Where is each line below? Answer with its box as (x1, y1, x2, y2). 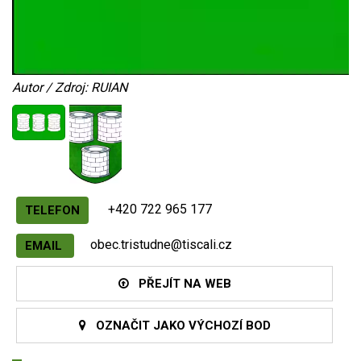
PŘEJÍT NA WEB (128, 276, 231, 292)
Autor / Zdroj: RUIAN (12, 80, 127, 95)
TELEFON (25, 203, 80, 218)
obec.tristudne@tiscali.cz (90, 237, 232, 253)
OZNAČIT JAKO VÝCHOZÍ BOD (85, 318, 271, 334)
